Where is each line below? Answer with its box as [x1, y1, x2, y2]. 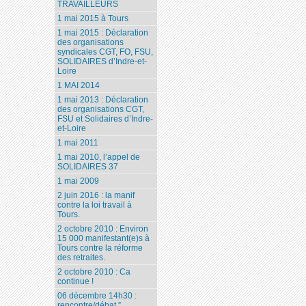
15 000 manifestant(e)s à [57, 234, 150, 244]
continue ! [57, 277, 94, 287]
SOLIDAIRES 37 [57, 162, 119, 172]
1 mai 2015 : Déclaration [57, 28, 149, 38]
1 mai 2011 [57, 138, 99, 148]
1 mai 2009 [57, 176, 100, 186]
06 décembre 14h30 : [57, 291, 137, 301]
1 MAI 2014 [57, 81, 100, 91]
